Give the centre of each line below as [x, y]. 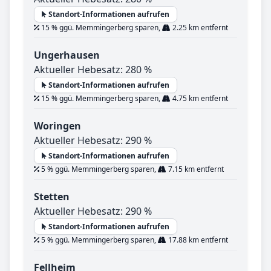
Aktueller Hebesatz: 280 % [93, 70]
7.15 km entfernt [195, 169]
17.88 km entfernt [197, 240]
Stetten [52, 197]
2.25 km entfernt [199, 28]
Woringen [57, 126]
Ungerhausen [67, 55]
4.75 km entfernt [199, 99]
